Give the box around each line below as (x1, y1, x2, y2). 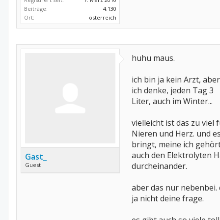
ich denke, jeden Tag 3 (132, 85, 214, 96)
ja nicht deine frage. (132, 193, 204, 204)
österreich (89, 14, 116, 21)
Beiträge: (24, 5, 48, 12)
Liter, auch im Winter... (132, 96, 213, 107)
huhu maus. (132, 53, 175, 63)
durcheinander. (132, 161, 187, 171)
